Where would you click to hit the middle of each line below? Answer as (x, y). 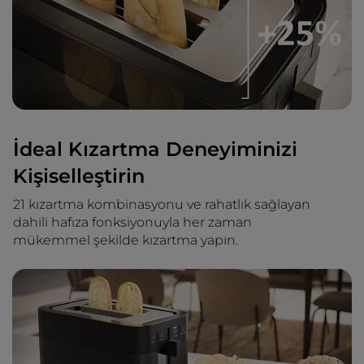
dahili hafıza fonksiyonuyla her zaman (132, 223)
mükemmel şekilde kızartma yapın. (126, 240)
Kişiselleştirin (79, 176)
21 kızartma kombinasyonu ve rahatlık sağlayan (162, 205)
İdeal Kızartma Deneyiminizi (155, 149)
